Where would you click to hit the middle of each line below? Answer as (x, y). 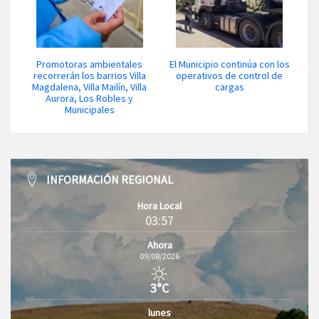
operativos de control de (230, 76)
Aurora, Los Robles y (90, 99)
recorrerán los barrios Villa (89, 76)
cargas (229, 87)
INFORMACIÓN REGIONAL (110, 180)
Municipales (89, 110)
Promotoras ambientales (90, 64)
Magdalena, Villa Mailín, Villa (90, 87)
